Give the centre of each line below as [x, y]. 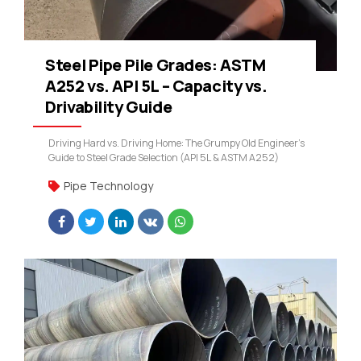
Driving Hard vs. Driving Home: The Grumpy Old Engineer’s [176, 143]
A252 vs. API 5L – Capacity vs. [156, 85]
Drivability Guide [109, 106]
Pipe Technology [108, 186]
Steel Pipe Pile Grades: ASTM [156, 64]
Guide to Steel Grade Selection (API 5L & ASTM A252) [164, 157]
